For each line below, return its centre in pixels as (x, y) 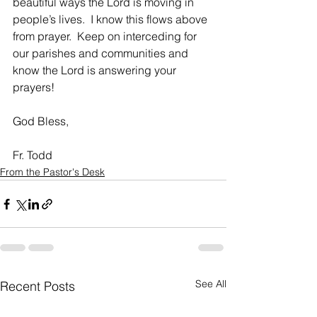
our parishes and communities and (102, 53)
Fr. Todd (33, 155)
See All (211, 284)
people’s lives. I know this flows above (111, 19)
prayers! (34, 87)
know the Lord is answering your (96, 70)
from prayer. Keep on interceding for (106, 36)
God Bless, (45, 121)
